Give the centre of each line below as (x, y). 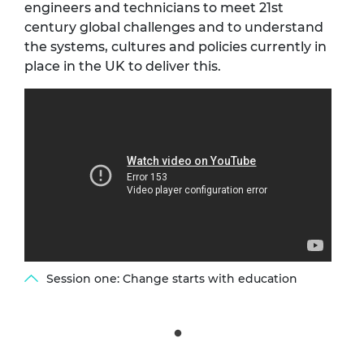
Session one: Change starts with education (170, 279)
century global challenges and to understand (174, 27)
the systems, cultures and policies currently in (175, 46)
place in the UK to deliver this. (124, 66)
